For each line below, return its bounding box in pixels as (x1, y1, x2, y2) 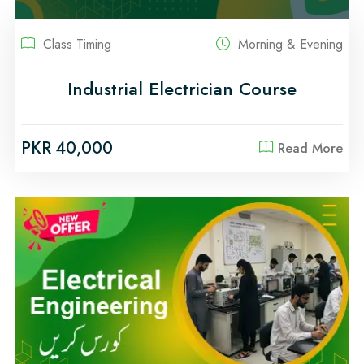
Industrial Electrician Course (67, 75, 297, 102)
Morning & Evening (234, 34, 343, 54)
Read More (278, 138, 343, 158)
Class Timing (39, 34, 111, 54)
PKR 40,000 (21, 136, 113, 160)
